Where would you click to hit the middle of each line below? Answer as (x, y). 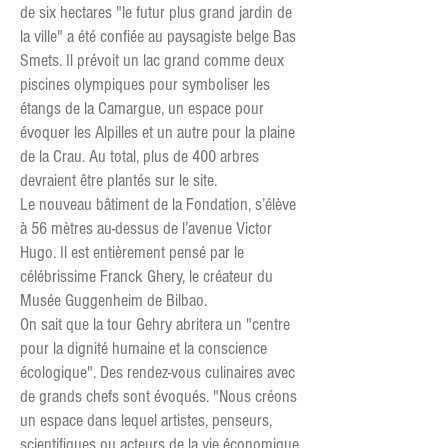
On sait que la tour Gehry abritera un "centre (155, 324)
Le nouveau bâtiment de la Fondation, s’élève (158, 204)
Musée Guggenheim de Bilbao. (113, 300)
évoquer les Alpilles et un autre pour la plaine (157, 132)
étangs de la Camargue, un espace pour (142, 108)
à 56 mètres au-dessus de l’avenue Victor (146, 228)
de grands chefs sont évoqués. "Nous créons (158, 396)
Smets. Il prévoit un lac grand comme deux (152, 60)
